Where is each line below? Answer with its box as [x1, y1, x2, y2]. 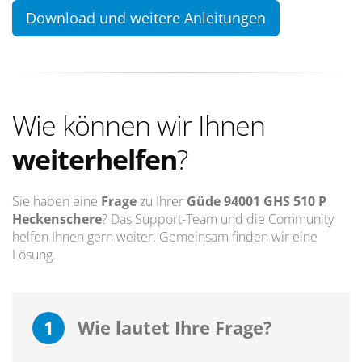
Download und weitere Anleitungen [26, 8, 266, 28]
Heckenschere [12, 210, 102, 229]
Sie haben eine [12, 192, 101, 211]
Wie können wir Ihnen [12, 107, 265, 145]
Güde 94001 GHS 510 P [187, 192, 326, 211]
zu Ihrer [137, 192, 187, 211]
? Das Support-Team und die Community [102, 210, 334, 229]
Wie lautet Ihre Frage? [73, 315, 272, 340]
